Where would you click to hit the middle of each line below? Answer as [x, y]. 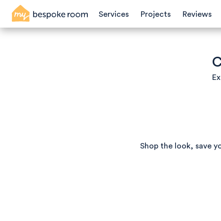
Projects [156, 14]
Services [114, 14]
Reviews [197, 14]
